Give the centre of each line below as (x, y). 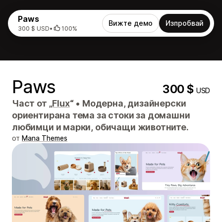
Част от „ (32, 103)
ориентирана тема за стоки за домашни (101, 115)
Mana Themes (45, 138)
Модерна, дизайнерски (133, 103)
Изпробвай (185, 23)
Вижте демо (131, 23)
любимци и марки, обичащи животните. (100, 127)
